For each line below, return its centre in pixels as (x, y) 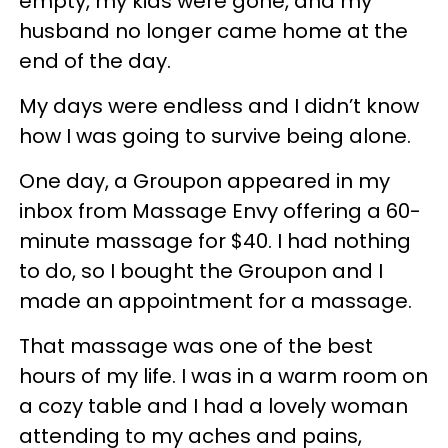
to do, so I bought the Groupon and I (201, 270)
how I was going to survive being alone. (215, 135)
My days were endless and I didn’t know (219, 105)
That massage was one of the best (196, 345)
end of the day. (95, 60)
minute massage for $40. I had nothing (215, 240)
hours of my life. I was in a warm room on (223, 375)
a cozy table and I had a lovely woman (213, 405)
